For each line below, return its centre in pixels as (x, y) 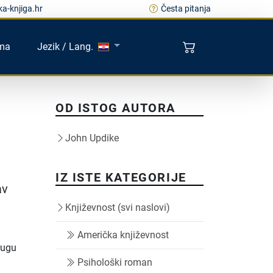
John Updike (92, 138)
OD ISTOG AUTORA (115, 108)
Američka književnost (123, 235)
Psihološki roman (115, 262)
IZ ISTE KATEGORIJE (121, 177)
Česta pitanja (186, 9)
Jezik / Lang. (66, 46)
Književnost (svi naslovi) (118, 207)
